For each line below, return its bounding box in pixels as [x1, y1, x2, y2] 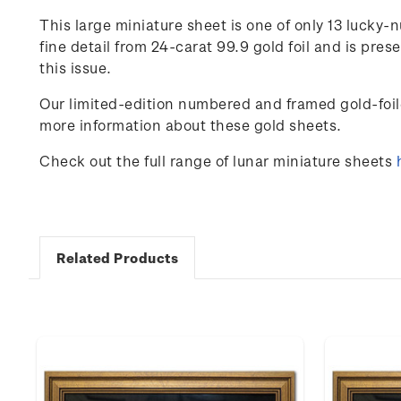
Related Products [56, 250, 178, 266]
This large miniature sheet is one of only [39, 16, 328, 33]
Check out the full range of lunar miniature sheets [39, 152, 397, 169]
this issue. [39, 59, 112, 76]
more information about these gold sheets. [39, 116, 342, 133]
